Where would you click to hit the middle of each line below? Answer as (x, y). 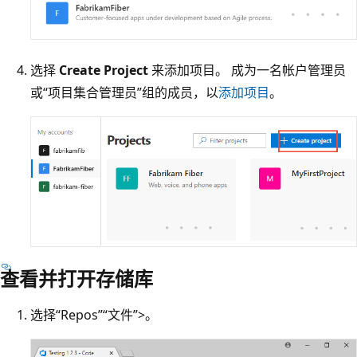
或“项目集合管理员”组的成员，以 (124, 93)
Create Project (104, 71)
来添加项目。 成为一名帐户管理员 (247, 71)
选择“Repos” (67, 315)
